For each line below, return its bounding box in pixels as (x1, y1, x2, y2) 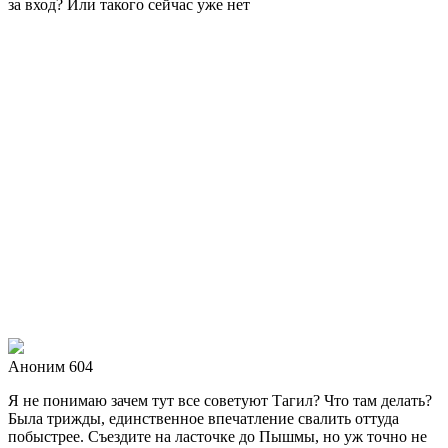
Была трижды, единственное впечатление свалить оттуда (8, 409, 399, 427)
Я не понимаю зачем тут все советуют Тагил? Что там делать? (8, 391, 432, 409)
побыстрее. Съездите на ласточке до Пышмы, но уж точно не (8, 427, 427, 445)
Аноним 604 (8, 357, 93, 375)
